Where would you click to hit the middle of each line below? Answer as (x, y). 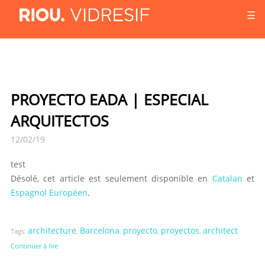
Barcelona (100, 230)
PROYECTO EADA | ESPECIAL (109, 99)
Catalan (227, 178)
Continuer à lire (34, 246)
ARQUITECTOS (60, 121)
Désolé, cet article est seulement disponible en (112, 178)
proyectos (180, 230)
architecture (52, 230)
